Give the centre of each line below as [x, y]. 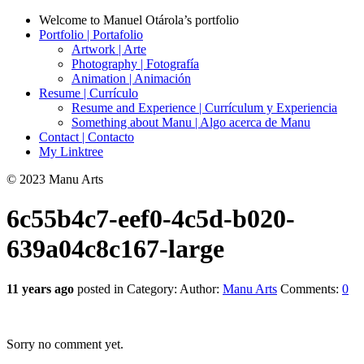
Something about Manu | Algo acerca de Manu [191, 122]
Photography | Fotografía [135, 64]
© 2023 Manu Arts [55, 179]
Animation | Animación [131, 78]
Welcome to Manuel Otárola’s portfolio [139, 20]
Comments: [310, 288]
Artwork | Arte [109, 49]
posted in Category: [127, 288]
